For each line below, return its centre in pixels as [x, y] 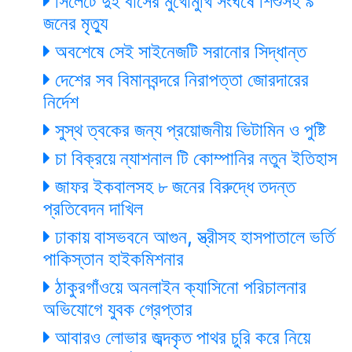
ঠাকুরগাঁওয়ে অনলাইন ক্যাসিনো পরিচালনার [178, 287]
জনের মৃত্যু [75, 23]
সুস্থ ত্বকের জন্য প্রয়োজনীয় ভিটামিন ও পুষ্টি [188, 130]
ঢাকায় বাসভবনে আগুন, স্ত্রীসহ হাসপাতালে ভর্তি [192, 236]
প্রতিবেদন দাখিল [93, 208]
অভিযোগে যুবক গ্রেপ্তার [118, 309]
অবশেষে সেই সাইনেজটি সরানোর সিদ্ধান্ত [178, 51]
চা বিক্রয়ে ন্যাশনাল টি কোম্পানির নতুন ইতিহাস [194, 158]
